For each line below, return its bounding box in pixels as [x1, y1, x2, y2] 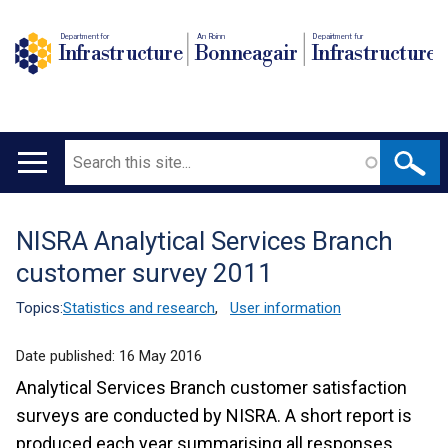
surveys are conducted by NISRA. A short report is [16, 405, 412, 426]
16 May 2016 [119, 347, 202, 365]
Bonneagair [194, 40, 299, 67]
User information [230, 299, 341, 317]
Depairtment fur [312, 31, 364, 41]
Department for [59, 31, 111, 41]
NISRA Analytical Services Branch [16, 226, 393, 256]
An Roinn [196, 31, 226, 41]
